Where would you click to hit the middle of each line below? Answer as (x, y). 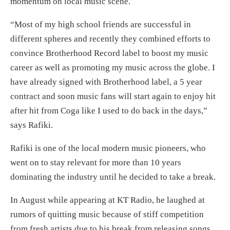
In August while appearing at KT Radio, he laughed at (108, 200)
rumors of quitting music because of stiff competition (107, 214)
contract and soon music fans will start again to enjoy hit (113, 96)
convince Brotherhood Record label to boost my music (109, 53)
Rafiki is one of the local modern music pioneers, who (108, 148)
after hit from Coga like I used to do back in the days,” (109, 110)
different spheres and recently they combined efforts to (110, 39)
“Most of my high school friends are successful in (101, 24)
